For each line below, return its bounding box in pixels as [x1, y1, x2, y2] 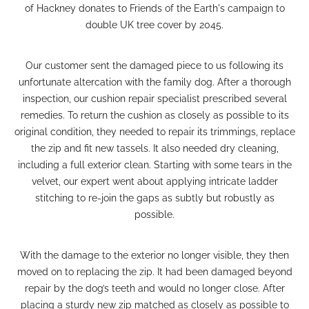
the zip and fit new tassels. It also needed [30, 142, 220, 154]
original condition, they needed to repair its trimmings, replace [14, 126, 295, 137]
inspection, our [22, 92, 88, 104]
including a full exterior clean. [17, 159, 154, 170]
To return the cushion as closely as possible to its [67, 109, 289, 121]
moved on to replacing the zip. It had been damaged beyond [17, 266, 292, 277]
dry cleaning [219, 142, 277, 154]
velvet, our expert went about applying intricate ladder [31, 175, 278, 187]
